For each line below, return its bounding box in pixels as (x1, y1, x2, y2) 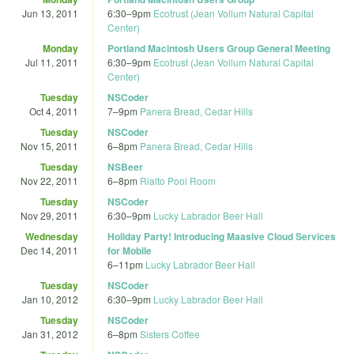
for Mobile (107, 243, 152, 258)
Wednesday (25, 228, 78, 243)
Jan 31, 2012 (22, 326, 78, 341)
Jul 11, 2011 (25, 55, 78, 69)
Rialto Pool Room (140, 173, 216, 187)
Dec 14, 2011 (21, 243, 78, 257)
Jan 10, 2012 (22, 292, 78, 306)
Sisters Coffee (140, 326, 200, 341)
